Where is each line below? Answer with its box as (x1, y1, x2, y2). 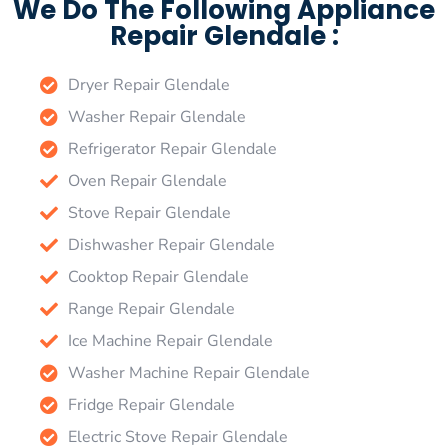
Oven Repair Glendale (67, 169, 227, 192)
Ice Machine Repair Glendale (67, 329, 273, 352)
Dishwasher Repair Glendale (67, 233, 275, 256)
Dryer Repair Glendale (67, 73, 230, 96)
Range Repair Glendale (67, 297, 235, 320)
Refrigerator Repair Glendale (67, 137, 277, 160)
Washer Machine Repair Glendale (67, 361, 310, 384)
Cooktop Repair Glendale (67, 265, 249, 288)
